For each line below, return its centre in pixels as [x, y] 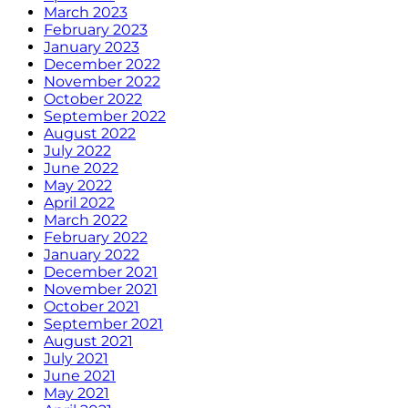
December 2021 [101, 271]
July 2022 [77, 150]
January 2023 [92, 46]
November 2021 [101, 289]
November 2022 [102, 81]
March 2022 [86, 219]
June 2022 [81, 168]
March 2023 [86, 12]
